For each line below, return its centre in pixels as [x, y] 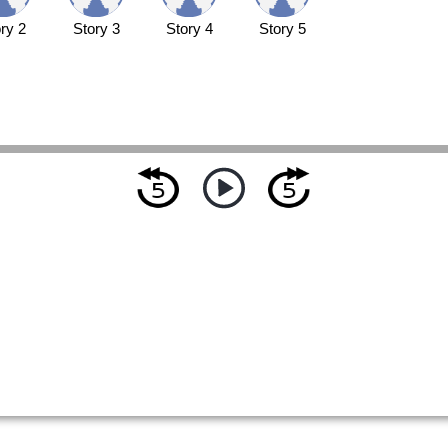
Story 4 [189, 29]
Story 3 [96, 29]
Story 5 [282, 29]
